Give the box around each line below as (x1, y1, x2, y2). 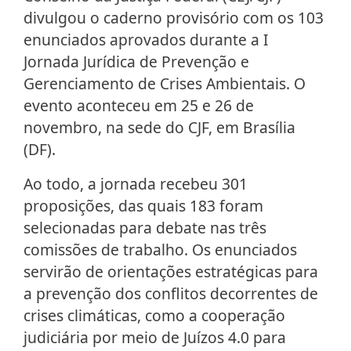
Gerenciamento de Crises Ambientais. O (24, 73, 306, 95)
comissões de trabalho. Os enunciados (24, 239, 297, 261)
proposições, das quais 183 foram (24, 195, 263, 217)
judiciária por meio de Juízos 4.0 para (24, 327, 286, 349)
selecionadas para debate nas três (24, 217, 266, 239)
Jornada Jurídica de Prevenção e (24, 51, 249, 73)
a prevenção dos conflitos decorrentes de (24, 283, 318, 305)
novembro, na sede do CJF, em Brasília (24, 117, 295, 139)
